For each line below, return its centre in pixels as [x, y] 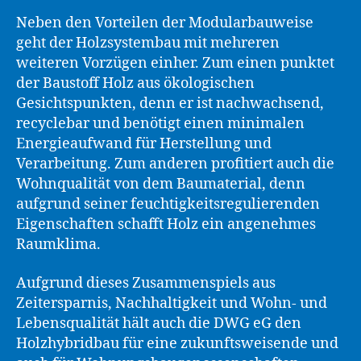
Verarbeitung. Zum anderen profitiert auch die [175, 164]
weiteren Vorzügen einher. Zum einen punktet [175, 63]
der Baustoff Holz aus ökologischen [135, 83]
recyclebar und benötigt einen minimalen [160, 124]
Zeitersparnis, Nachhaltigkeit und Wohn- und [172, 303]
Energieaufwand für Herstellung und [144, 144]
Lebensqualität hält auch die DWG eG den [159, 323]
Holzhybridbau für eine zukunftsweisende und [177, 343]
